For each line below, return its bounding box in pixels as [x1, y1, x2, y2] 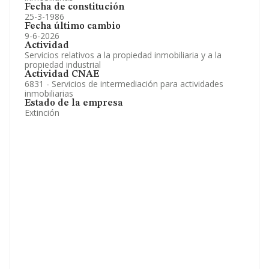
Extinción [25, 107, 59, 118]
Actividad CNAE [25, 70, 99, 79]
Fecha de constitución [25, 2, 124, 12]
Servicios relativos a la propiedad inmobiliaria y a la [25, 49, 222, 61]
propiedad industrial [25, 59, 101, 70]
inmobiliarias [25, 88, 73, 99]
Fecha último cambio [25, 22, 121, 31]
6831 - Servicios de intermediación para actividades [25, 78, 223, 89]
